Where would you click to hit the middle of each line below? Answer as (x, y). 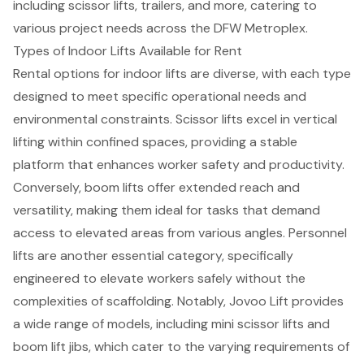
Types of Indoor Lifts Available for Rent (128, 50)
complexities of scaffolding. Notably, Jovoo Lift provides (178, 301)
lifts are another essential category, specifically (153, 255)
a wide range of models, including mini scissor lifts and (171, 323)
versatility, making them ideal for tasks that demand (167, 210)
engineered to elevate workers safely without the (159, 278)
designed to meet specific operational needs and (160, 96)
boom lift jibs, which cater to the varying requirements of (181, 346)
